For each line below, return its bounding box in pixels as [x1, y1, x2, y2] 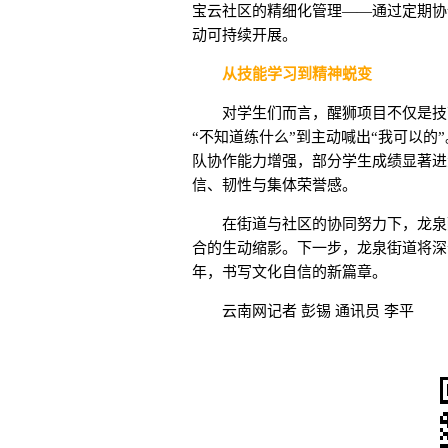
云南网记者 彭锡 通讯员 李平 [222, 303, 414, 319]
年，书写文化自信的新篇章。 [192, 264, 387, 280]
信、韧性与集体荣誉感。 [192, 177, 357, 193]
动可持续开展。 [192, 27, 297, 43]
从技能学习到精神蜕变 [207, 66, 372, 82]
